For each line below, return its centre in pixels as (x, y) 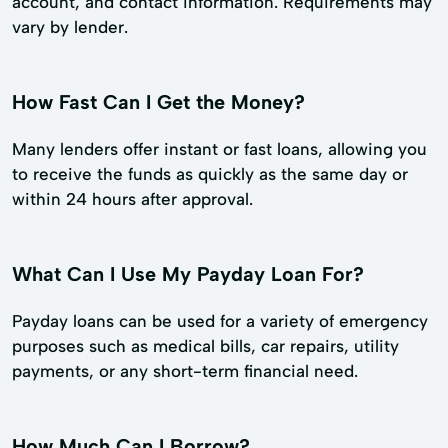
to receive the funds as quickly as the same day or (210, 174)
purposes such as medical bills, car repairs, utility (205, 346)
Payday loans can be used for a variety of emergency (220, 321)
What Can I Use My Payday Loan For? (188, 274)
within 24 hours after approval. (132, 199)
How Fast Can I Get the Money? (158, 102)
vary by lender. (70, 27)
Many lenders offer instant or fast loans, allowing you (219, 149)
